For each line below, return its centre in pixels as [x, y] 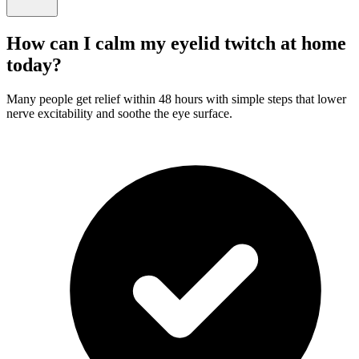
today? [34, 65]
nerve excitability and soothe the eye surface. [119, 113]
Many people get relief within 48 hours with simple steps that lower [176, 99]
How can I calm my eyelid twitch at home [176, 43]
